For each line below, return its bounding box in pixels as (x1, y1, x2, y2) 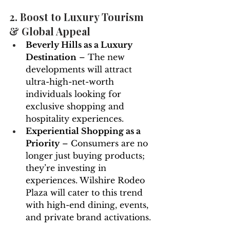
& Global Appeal (9, 24, 90, 39)
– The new (76, 52, 127, 63)
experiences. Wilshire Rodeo (26, 175, 147, 186)
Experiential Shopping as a (26, 126, 143, 137)
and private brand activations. (26, 212, 151, 223)
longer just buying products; (26, 150, 147, 161)
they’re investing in (26, 163, 109, 174)
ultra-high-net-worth (26, 76, 117, 87)
